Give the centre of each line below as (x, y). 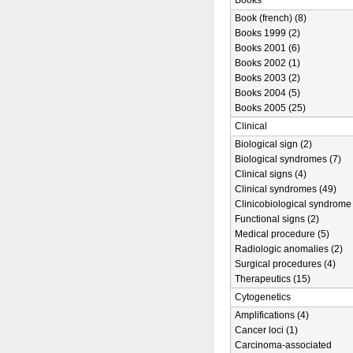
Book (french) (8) (271, 18)
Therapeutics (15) (273, 279)
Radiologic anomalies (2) (289, 249)
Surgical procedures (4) (285, 264)
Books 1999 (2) (268, 33)
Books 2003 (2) (268, 78)
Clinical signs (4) (271, 174)
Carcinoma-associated (283, 345)
